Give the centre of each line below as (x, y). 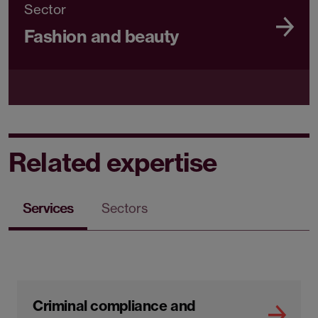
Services (48, 208)
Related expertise (113, 163)
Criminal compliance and (114, 306)
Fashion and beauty (102, 37)
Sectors (125, 208)
